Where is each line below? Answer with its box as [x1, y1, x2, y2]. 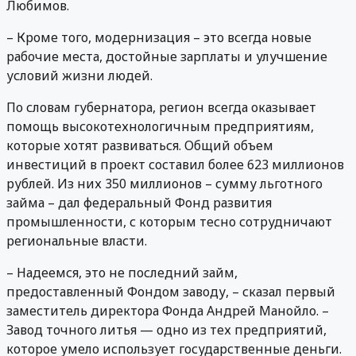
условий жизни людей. [6, 67, 153, 85]
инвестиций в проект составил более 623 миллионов [6, 156, 344, 174]
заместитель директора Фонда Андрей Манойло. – [6, 302, 329, 320]
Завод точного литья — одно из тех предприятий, [6, 321, 327, 339]
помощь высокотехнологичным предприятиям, [6, 118, 314, 136]
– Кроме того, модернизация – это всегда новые [6, 29, 311, 47]
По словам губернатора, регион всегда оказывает [6, 99, 316, 117]
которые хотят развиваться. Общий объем [6, 137, 273, 155]
